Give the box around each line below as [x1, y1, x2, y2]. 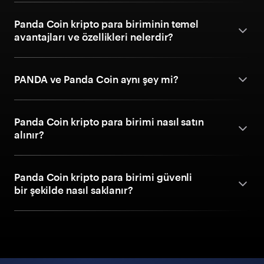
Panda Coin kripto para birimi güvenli [14, 171, 193, 183]
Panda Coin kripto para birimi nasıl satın [14, 115, 204, 127]
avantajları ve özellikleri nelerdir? [14, 31, 174, 42]
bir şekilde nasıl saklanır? [14, 184, 134, 196]
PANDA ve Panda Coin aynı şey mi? [14, 73, 179, 85]
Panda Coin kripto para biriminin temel [14, 18, 199, 29]
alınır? [14, 128, 44, 140]
